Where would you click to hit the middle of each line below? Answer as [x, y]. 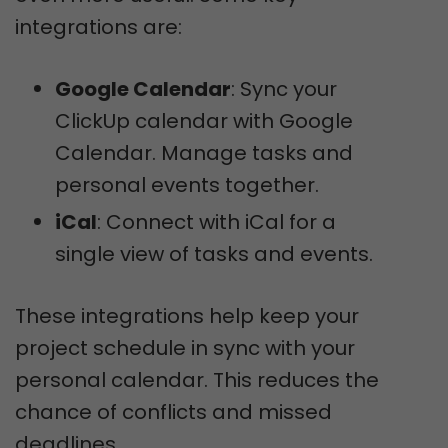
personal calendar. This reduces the [197, 380]
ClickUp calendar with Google [204, 121]
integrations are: [98, 27]
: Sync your [284, 89]
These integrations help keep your [187, 316]
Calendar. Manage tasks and [204, 153]
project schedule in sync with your [185, 348]
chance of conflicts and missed [173, 412]
